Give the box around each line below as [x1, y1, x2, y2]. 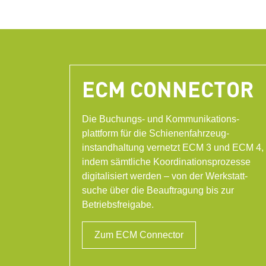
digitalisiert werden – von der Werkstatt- [82, 171, 248, 182]
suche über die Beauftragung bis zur [82, 185, 234, 196]
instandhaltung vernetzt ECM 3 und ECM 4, [82, 142, 264, 153]
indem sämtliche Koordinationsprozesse [82, 157, 251, 167]
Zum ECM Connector [94, 230, 183, 240]
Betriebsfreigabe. [82, 199, 154, 210]
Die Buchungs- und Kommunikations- [82, 114, 239, 125]
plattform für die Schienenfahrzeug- [82, 128, 229, 139]
